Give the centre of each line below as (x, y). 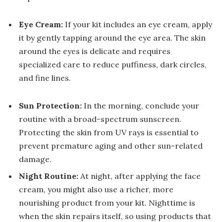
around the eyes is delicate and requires (95, 51)
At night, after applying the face (139, 176)
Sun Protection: (50, 106)
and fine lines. (45, 78)
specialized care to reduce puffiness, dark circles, (113, 65)
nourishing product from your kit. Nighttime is (107, 203)
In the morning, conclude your (140, 106)
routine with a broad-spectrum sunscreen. (100, 119)
